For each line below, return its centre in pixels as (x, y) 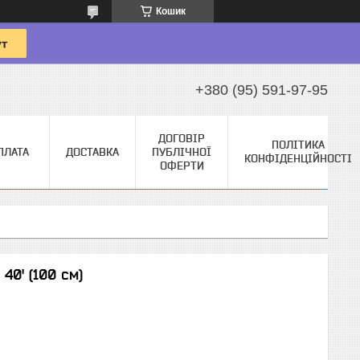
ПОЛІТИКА (298, 145)
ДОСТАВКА (92, 152)
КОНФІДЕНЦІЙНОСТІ (298, 158)
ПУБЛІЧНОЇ (182, 152)
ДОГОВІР (182, 138)
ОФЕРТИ (182, 166)
